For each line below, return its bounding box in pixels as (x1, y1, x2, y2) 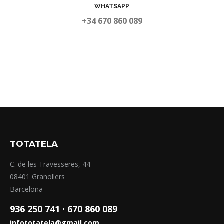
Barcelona (10, 184, 43, 194)
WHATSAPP (94, 3, 129, 10)
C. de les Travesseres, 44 (10, 159, 90, 169)
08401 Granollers (10, 172, 65, 181)
